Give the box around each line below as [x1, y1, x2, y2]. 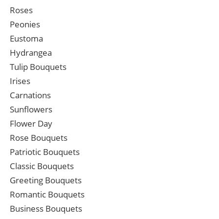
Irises [10, 75, 30, 87]
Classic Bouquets [10, 160, 74, 172]
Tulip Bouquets [10, 61, 66, 73]
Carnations [10, 89, 51, 101]
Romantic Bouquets [10, 189, 85, 200]
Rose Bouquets [10, 132, 67, 144]
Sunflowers [10, 104, 52, 115]
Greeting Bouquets [10, 175, 82, 186]
